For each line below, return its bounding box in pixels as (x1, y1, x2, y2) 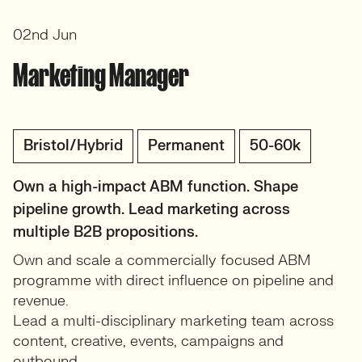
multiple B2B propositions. (13, 223, 198, 242)
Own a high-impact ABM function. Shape (13, 178, 298, 196)
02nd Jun (13, 26, 77, 44)
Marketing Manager (13, 58, 189, 92)
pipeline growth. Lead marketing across (13, 200, 290, 219)
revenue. (13, 292, 69, 310)
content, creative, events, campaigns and (13, 332, 284, 351)
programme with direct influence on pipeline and (13, 271, 334, 290)
